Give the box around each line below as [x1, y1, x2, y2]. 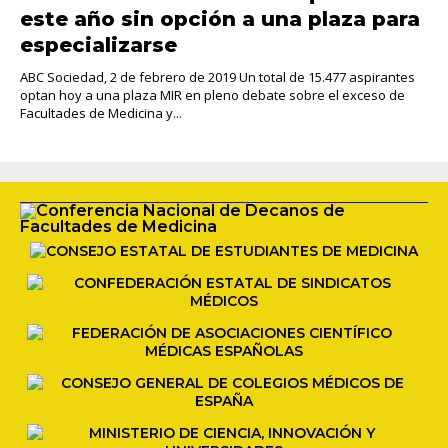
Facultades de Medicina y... [20, 103, 182, 122]
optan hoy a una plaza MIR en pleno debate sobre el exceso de [20, 85, 405, 104]
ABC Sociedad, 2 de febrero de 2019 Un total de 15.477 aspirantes [20, 67, 415, 86]
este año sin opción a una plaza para [20, 6, 420, 31]
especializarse [20, 32, 177, 57]
